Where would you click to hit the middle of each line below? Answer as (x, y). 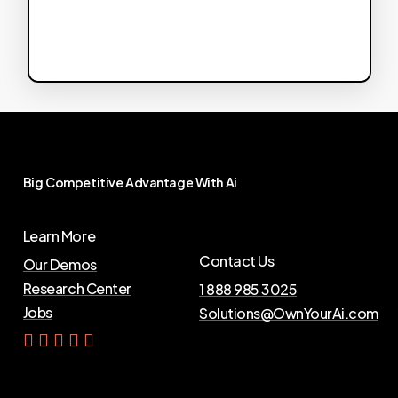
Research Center (77, 289)
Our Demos (60, 265)
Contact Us (237, 260)
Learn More (59, 236)
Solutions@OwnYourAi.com (289, 313)
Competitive (84, 183)
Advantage (159, 183)
